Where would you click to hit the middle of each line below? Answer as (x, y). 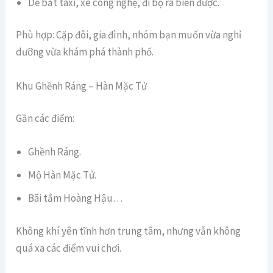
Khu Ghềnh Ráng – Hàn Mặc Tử (82, 86)
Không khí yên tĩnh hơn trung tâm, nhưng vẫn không (129, 231)
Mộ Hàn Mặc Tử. (62, 175)
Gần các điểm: (45, 119)
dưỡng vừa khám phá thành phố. (85, 52)
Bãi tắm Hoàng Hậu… (76, 198)
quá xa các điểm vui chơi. (69, 248)
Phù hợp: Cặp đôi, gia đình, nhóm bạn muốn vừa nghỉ (129, 35)
